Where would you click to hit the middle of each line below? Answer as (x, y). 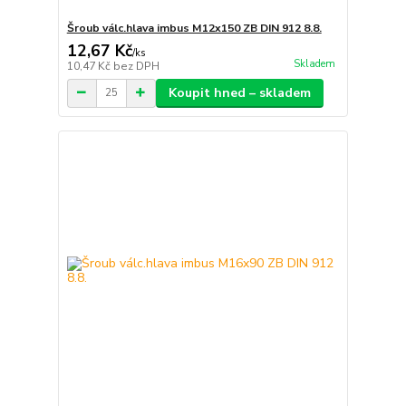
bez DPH (136, 66)
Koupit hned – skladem (239, 92)
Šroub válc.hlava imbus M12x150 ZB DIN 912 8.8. (194, 28)
